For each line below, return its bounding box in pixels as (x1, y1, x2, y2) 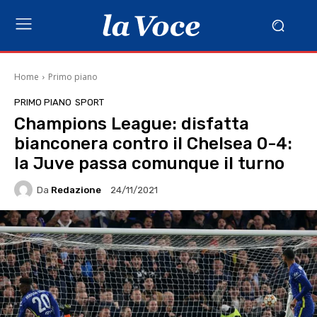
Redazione (51, 184, 101, 195)
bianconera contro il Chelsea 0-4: (14, 134, 292, 154)
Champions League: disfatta (14, 114, 249, 134)
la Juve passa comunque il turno (14, 154, 284, 173)
